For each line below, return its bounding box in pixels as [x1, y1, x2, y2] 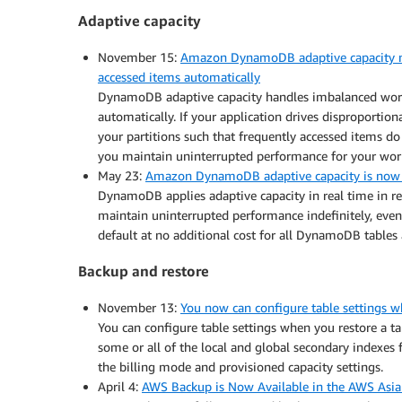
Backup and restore [78, 262, 209, 281]
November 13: [98, 299, 180, 315]
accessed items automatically [98, 68, 260, 84]
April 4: [98, 378, 142, 394]
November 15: [98, 48, 180, 65]
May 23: [98, 167, 145, 183]
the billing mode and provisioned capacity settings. [98, 358, 383, 374]
